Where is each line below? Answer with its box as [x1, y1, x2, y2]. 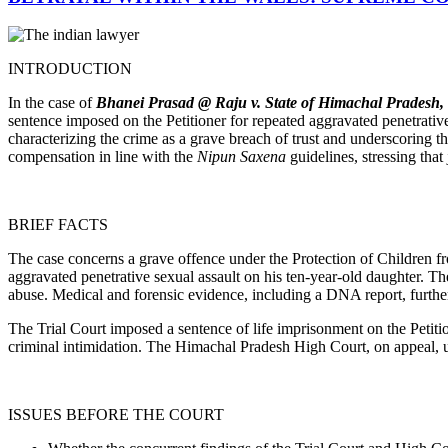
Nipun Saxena [197, 148, 286, 166]
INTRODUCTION [8, 60, 132, 78]
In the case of [8, 94, 96, 112]
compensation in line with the [8, 148, 197, 166]
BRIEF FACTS [8, 216, 108, 234]
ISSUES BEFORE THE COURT [8, 406, 224, 424]
